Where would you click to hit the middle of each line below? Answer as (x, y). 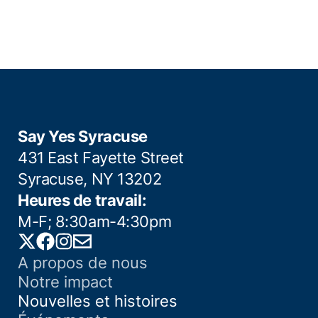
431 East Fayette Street (101, 158)
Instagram (108, 242)
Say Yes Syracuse (83, 136)
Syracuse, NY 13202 (90, 179)
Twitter (60, 242)
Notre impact (65, 282)
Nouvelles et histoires (98, 301)
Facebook (89, 242)
